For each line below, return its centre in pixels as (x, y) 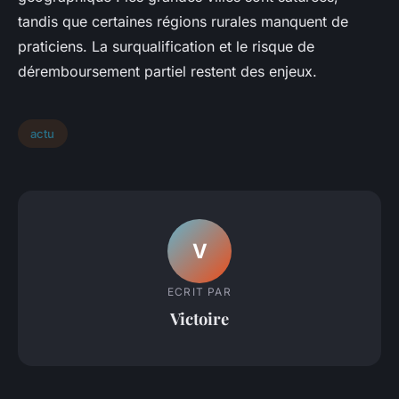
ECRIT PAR (199, 291)
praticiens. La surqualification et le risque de (166, 47)
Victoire (199, 318)
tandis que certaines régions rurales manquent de (183, 22)
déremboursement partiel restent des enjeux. (167, 72)
